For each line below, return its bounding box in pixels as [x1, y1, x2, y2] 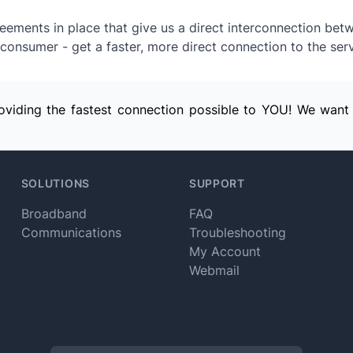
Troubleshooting [188, 225, 286, 240]
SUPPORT [188, 176, 245, 190]
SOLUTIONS [20, 176, 90, 190]
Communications [20, 225, 121, 240]
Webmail [188, 262, 240, 278]
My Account [188, 243, 261, 259]
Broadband [20, 206, 87, 221]
